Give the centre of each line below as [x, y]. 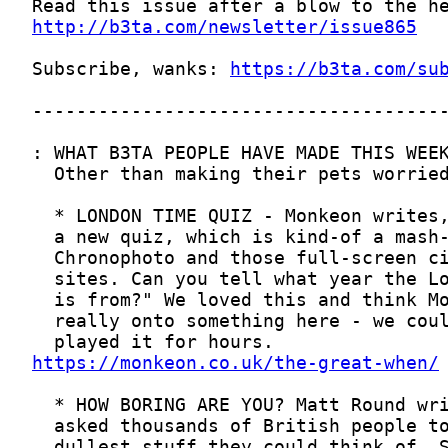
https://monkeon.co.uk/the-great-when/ [235, 362]
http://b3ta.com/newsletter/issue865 [224, 26]
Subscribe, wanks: [131, 68]
